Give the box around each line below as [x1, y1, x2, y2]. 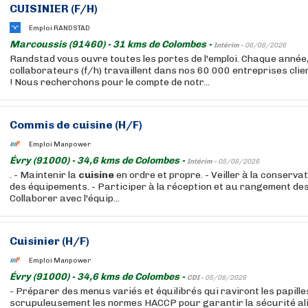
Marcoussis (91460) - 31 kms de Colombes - [10, 38, 214, 50]
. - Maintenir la [10, 169, 78, 181]
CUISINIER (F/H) [10, 2, 98, 15]
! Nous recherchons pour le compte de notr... [10, 76, 210, 88]
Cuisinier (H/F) [10, 234, 89, 247]
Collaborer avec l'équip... [10, 192, 120, 204]
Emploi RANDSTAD [29, 23, 90, 32]
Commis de [10, 118, 72, 131]
